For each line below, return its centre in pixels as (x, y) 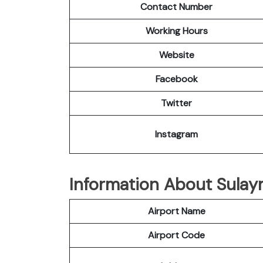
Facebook (176, 79)
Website (176, 55)
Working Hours (176, 31)
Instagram (176, 134)
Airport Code (176, 235)
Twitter (176, 103)
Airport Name (176, 211)
